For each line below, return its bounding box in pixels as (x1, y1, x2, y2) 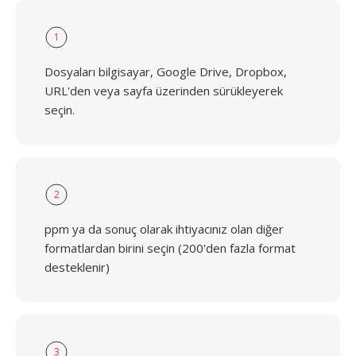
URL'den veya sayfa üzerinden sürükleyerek (44, 83, 283, 99)
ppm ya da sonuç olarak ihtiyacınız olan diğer (44, 221, 284, 237)
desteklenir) (44, 259, 110, 275)
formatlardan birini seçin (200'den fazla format (44, 240, 296, 256)
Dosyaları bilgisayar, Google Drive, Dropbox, (44, 64, 287, 79)
